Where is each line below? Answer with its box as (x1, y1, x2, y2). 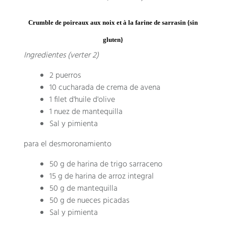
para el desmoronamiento (24, 137, 112, 151)
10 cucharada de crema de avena (49, 81, 161, 94)
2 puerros (49, 69, 82, 82)
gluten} (103, 35, 123, 43)
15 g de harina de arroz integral (49, 169, 154, 183)
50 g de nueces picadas (49, 194, 130, 207)
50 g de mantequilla (49, 182, 118, 195)
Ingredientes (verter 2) (24, 48, 99, 62)
